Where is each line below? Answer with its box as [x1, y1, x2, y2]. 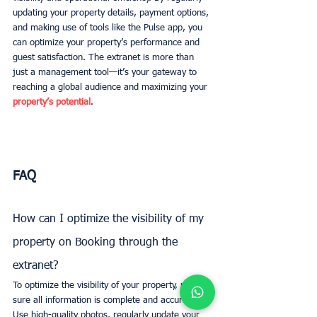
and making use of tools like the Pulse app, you [13, 23, 205, 33]
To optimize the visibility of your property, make [13, 281, 205, 291]
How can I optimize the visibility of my [13, 214, 207, 226]
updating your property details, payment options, [13, 8, 212, 18]
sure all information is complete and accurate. [13, 296, 201, 306]
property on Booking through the [13, 237, 181, 249]
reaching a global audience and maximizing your [13, 82, 210, 92]
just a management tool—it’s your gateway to [13, 67, 200, 77]
